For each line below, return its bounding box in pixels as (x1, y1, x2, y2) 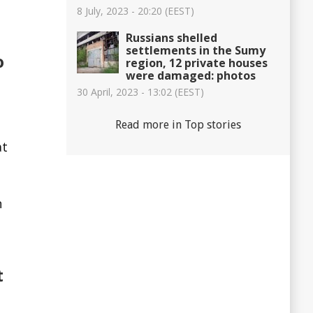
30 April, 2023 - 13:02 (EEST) (77, 85, 204, 99)
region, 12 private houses (126, 54, 268, 71)
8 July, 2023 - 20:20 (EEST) (77, 3, 194, 17)
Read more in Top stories (115, 117, 241, 131)
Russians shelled (126, 29, 217, 45)
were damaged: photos (126, 67, 256, 83)
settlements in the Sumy (126, 42, 265, 58)
